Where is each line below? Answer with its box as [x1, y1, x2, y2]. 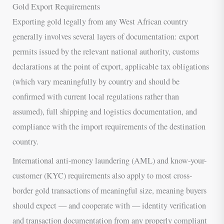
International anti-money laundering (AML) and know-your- [12, 154, 207, 166]
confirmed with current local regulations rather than [12, 90, 179, 102]
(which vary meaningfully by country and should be [12, 75, 180, 87]
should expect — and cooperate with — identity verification [12, 199, 206, 211]
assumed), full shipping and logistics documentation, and [12, 105, 197, 117]
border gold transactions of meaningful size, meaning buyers [12, 184, 207, 196]
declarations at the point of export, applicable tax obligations [12, 60, 209, 72]
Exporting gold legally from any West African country [12, 15, 188, 27]
